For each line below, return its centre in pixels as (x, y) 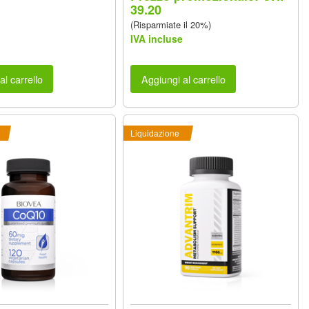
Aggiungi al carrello (183, 79)
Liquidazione (155, 132)
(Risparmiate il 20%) (171, 25)
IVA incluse (157, 39)
